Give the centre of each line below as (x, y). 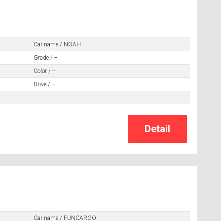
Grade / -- (45, 57)
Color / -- (44, 71)
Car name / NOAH (57, 44)
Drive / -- (44, 84)
